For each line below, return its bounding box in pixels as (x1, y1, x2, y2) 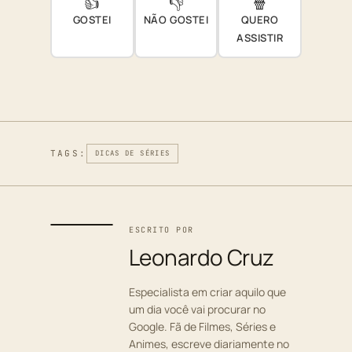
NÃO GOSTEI (143, 13, 209, 27)
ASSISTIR (236, 31, 284, 46)
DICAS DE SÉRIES (95, 148, 170, 159)
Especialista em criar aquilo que (129, 284, 286, 300)
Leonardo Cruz (129, 242, 274, 273)
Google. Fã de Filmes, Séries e (129, 319, 276, 335)
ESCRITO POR (129, 225, 194, 236)
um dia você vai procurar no (129, 302, 266, 317)
